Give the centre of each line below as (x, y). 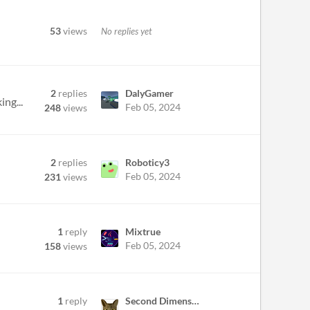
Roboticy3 (147, 162)
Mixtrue (143, 231)
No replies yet (126, 31)
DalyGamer (149, 93)
